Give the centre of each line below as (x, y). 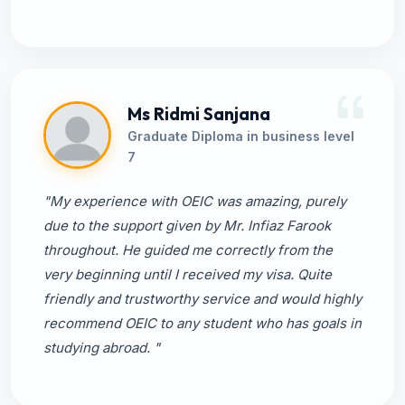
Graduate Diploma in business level (241, 136)
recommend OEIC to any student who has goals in (202, 323)
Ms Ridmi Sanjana (199, 113)
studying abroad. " (102, 348)
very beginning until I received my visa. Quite (188, 274)
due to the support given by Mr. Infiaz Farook (187, 226)
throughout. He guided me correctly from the (188, 250)
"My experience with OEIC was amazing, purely (195, 201)
